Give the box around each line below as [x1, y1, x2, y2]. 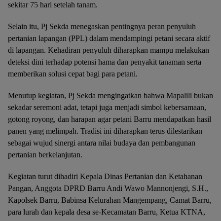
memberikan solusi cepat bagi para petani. [8, 70, 138, 78]
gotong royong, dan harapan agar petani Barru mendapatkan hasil [8, 115, 211, 124]
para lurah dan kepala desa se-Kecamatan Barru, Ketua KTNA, [8, 208, 205, 217]
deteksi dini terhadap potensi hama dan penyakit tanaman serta [8, 58, 201, 67]
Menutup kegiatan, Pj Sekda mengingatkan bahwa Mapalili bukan [8, 91, 213, 100]
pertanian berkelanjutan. [8, 150, 82, 159]
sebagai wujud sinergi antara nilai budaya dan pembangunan [8, 139, 195, 147]
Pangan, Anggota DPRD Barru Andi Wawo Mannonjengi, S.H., [8, 184, 208, 193]
